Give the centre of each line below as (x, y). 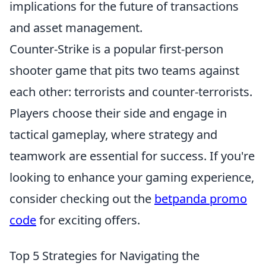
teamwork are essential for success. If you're (132, 156)
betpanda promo (201, 199)
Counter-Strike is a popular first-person (116, 49)
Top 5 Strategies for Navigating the (104, 256)
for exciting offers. (88, 220)
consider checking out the (82, 199)
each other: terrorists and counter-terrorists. (131, 92)
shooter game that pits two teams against (124, 71)
